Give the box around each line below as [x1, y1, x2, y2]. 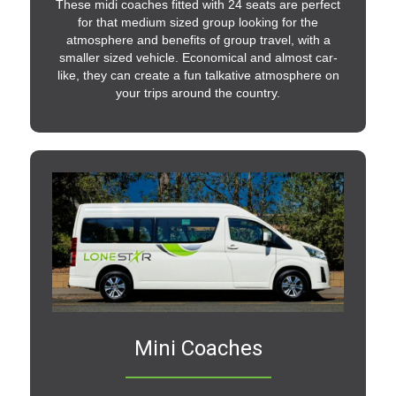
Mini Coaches [133, 336, 263, 362]
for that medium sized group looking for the [78, 14, 318, 29]
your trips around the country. [116, 85, 280, 100]
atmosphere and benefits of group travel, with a [65, 32, 331, 47]
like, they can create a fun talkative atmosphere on [57, 67, 339, 82]
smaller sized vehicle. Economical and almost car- [58, 49, 338, 65]
